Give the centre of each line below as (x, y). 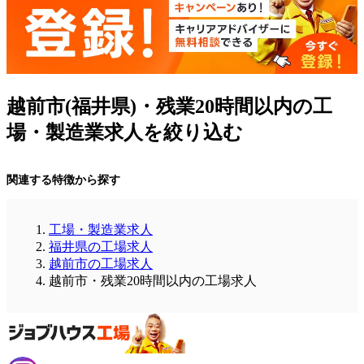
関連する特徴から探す (63, 180)
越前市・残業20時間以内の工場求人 (153, 281)
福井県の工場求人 (101, 247)
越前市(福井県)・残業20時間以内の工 (169, 107)
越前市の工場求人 (101, 264)
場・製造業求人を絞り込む (125, 133)
